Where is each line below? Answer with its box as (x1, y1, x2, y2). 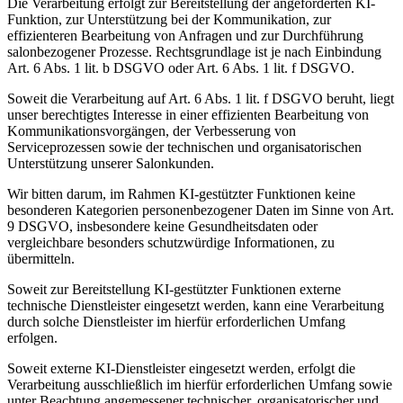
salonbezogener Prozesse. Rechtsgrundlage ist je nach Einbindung (7, 43, 381, 59)
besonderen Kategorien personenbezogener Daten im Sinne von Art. (7, 201, 394, 218)
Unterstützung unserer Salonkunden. (7, 155, 214, 171)
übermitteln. (7, 250, 75, 266)
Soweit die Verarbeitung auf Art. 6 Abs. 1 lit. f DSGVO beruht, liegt (7, 90, 394, 106)
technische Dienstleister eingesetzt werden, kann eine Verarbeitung (7, 297, 384, 313)
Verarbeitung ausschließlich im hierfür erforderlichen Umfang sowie (7, 376, 392, 392)
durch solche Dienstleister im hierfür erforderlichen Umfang (7, 313, 345, 329)
